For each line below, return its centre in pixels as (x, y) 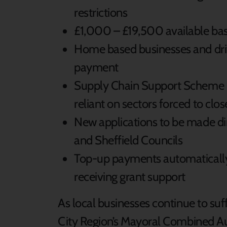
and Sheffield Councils (128, 140)
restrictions (101, 13)
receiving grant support (130, 177)
